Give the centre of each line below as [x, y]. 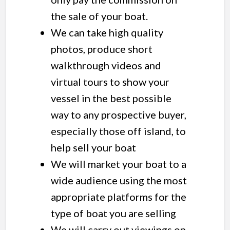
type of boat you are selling [113, 213]
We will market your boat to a [118, 164]
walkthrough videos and [106, 65]
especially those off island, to [118, 131]
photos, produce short [101, 49]
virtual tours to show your [110, 82]
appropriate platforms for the [118, 197]
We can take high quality [107, 33]
